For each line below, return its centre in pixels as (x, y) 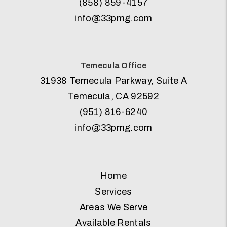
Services (113, 191)
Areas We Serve (113, 207)
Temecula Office (113, 65)
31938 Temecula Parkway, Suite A (113, 80)
